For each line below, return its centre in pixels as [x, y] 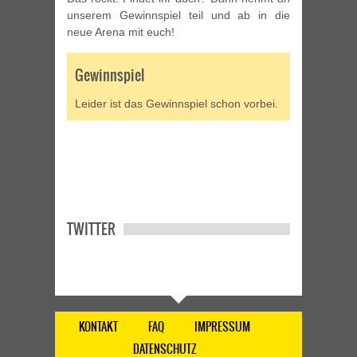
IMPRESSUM [222, 326]
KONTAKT [98, 326]
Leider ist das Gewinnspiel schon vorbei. [177, 103]
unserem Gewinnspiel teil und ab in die [178, 15]
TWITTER [91, 229]
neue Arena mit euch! [121, 31]
